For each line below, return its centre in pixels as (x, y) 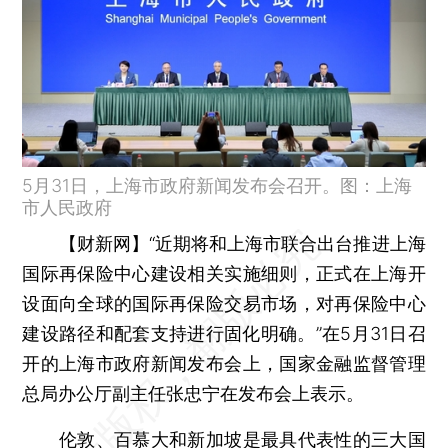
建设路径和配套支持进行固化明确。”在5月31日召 (224, 333)
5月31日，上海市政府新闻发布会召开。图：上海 (217, 185)
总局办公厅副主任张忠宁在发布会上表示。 (193, 393)
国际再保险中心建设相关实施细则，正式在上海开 (224, 273)
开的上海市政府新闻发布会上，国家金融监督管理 (224, 363)
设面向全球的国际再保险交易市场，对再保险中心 (224, 303)
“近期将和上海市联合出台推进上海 (287, 243)
